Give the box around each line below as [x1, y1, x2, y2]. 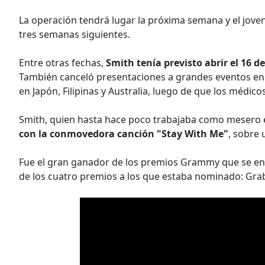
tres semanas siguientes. [19, 27, 130, 41]
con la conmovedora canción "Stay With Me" [19, 127, 228, 140]
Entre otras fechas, [19, 56, 106, 69]
